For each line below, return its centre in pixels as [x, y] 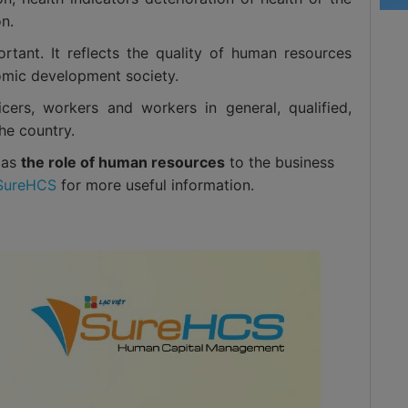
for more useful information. [155, 185]
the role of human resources [123, 163]
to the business [280, 163]
